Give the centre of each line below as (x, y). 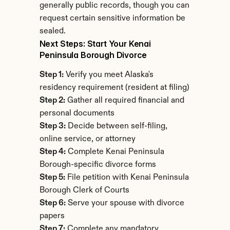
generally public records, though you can (114, 6)
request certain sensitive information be (112, 18)
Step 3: (52, 126)
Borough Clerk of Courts (84, 190)
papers (52, 216)
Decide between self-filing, (116, 126)
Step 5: (52, 178)
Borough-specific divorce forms (98, 165)
